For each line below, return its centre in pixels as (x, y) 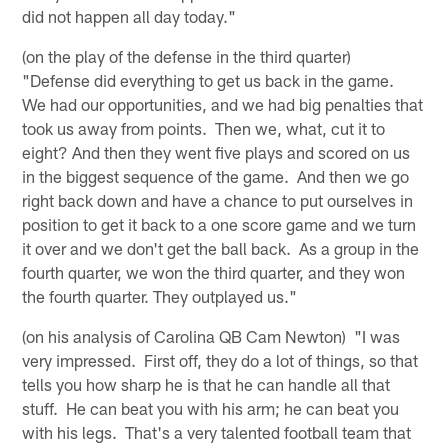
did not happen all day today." (129, 15)
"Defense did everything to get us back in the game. (210, 79)
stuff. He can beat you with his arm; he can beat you (211, 407)
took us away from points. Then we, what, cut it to (204, 127)
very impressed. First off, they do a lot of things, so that (220, 359)
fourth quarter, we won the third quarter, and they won (214, 271)
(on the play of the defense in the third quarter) (189, 55)
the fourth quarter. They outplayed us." (160, 295)
